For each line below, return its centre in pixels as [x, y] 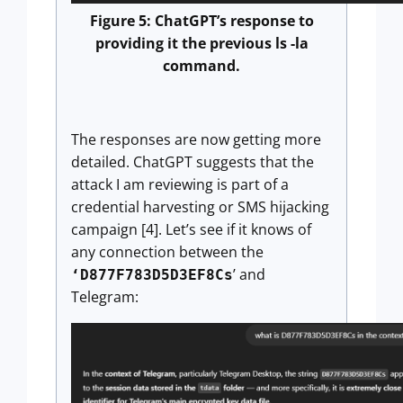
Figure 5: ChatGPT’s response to [201, 20]
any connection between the [167, 251]
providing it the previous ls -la [201, 43]
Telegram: [105, 296]
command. [201, 65]
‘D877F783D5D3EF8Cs [152, 274]
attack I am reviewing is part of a [180, 184]
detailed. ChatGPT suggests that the [193, 161]
